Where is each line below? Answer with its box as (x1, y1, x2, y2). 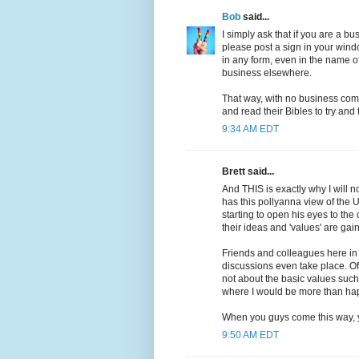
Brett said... (222, 166, 274, 178)
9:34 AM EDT (222, 123, 279, 135)
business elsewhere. (222, 67, 312, 79)
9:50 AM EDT (222, 329, 279, 341)
